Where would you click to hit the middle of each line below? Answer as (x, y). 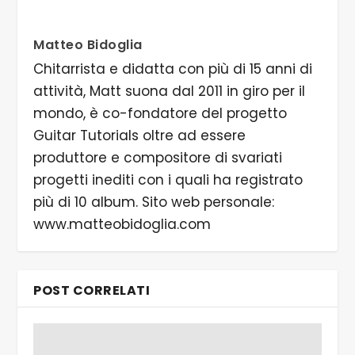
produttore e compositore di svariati (158, 158)
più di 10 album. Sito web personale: (154, 202)
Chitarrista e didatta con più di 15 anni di (173, 69)
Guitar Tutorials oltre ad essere (140, 136)
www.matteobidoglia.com (122, 225)
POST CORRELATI (92, 291)
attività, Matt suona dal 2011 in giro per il (170, 92)
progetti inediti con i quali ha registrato (168, 180)
